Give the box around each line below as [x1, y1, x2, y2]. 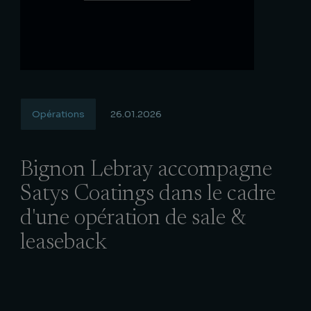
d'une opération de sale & [20, 208, 245, 230]
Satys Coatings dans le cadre [20, 183, 276, 205]
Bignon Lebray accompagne [20, 159, 272, 181]
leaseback [20, 232, 107, 254]
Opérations [32, 108, 85, 120]
